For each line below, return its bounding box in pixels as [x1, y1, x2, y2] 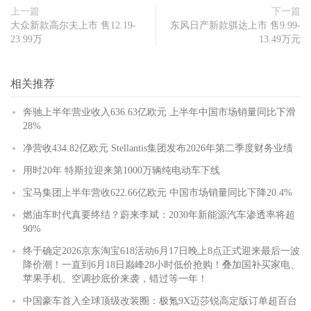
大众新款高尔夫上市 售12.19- [10, 20, 136, 31]
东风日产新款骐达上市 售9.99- [170, 20, 301, 31]
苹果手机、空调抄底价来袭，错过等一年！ [23, 274, 208, 284]
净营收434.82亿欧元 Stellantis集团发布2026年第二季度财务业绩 [23, 143, 293, 153]
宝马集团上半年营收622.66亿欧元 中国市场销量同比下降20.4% [23, 187, 292, 198]
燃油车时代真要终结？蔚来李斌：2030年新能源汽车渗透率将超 [23, 210, 295, 220]
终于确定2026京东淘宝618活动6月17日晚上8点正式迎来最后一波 [23, 246, 300, 256]
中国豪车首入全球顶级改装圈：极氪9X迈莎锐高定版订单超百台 [23, 296, 297, 306]
